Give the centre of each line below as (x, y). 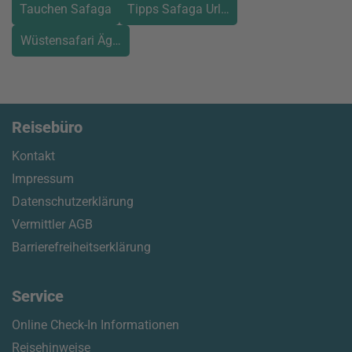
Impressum (43, 179)
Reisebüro (47, 127)
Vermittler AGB (52, 224)
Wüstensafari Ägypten (82, 40)
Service (38, 296)
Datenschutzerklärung (73, 202)
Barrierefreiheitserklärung (81, 247)
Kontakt (33, 156)
